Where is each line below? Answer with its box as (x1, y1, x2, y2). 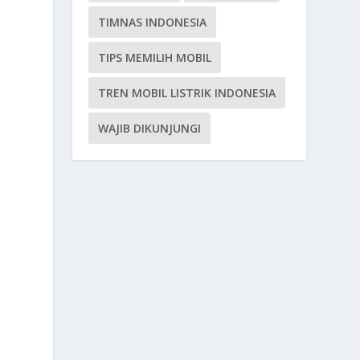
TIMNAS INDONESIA (98, 14, 207, 30)
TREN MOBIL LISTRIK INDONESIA (98, 84, 276, 100)
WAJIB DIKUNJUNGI (98, 120, 202, 136)
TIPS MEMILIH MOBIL (98, 49, 212, 65)
